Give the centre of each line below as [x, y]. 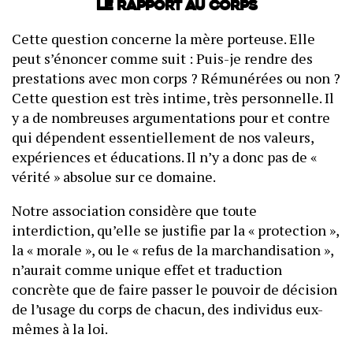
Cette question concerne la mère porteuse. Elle [163, 39]
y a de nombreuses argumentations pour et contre [171, 117]
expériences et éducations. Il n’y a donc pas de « [164, 157]
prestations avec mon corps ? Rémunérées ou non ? [176, 78]
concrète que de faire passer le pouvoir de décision [175, 289]
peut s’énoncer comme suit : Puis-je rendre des [162, 58]
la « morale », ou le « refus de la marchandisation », [173, 250]
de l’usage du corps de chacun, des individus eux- [167, 309]
